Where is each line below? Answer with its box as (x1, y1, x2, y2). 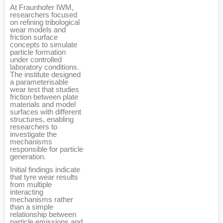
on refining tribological (10, 18, 80, 27)
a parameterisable (10, 78, 68, 87)
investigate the (10, 130, 57, 139)
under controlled (10, 56, 62, 64)
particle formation (10, 48, 66, 57)
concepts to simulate (10, 41, 77, 49)
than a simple (10, 203, 53, 212)
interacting (10, 188, 43, 197)
